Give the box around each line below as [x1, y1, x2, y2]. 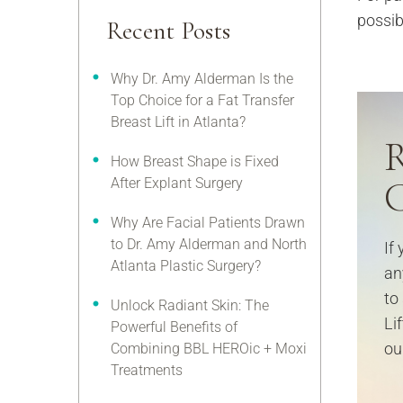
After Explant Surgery [111, 175, 243, 192]
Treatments [111, 362, 183, 379]
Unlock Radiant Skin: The [111, 297, 269, 314]
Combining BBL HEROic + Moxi [111, 340, 307, 357]
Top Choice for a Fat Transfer [111, 92, 294, 109]
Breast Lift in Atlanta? [111, 113, 246, 130]
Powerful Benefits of [111, 318, 237, 336]
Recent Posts [106, 15, 230, 46]
